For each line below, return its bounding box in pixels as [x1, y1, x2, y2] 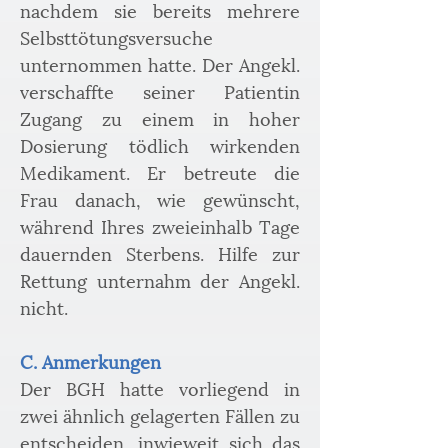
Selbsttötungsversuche [20, 23, 213, 50]
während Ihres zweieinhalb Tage [20, 212, 300, 239]
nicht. [20, 293, 68, 320]
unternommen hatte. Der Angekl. [20, 50, 300, 77]
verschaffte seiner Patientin [20, 77, 300, 104]
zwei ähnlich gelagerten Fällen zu [20, 401, 300, 428]
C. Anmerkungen [20, 347, 161, 374]
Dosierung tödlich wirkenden [20, 131, 300, 158]
